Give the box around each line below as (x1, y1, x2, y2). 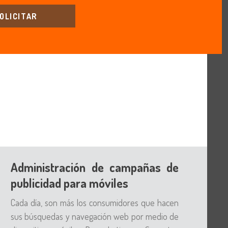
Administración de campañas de (11, 159, 179, 175)
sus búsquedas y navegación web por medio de (11, 211, 179, 222)
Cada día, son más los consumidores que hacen (11, 197, 179, 208)
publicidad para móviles (11, 175, 129, 191)
